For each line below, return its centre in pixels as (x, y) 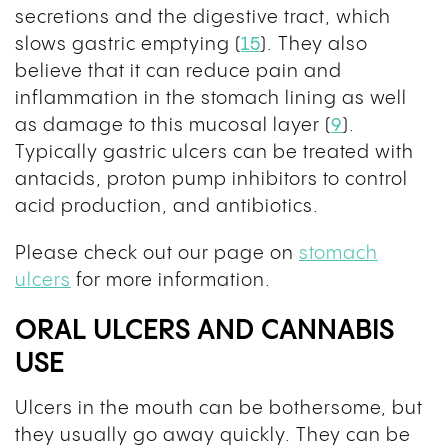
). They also (314, 45)
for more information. (171, 281)
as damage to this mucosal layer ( (173, 126)
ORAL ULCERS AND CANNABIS (204, 332)
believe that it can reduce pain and (178, 72)
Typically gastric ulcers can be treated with (214, 153)
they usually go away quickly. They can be (213, 436)
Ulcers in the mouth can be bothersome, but (219, 409)
